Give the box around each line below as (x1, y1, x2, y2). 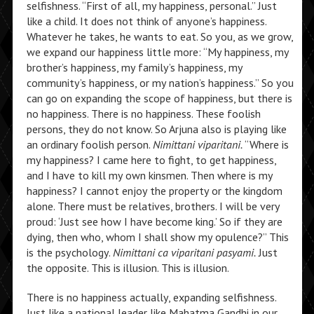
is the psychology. (26, 245, 113, 259)
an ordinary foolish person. (26, 137, 153, 151)
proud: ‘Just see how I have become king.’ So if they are (26, 214, 282, 228)
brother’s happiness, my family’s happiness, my (26, 60, 243, 74)
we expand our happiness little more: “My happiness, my (26, 45, 289, 59)
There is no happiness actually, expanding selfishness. (26, 290, 276, 304)
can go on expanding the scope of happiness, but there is (26, 91, 292, 105)
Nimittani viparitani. (152, 137, 243, 151)
